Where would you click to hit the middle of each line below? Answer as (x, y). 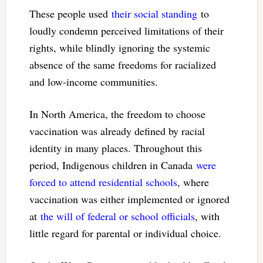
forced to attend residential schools (103, 182)
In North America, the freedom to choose (117, 114)
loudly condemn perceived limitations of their (126, 30)
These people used (70, 13)
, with (207, 216)
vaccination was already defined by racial (117, 131)
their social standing (154, 13)
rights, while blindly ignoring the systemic (119, 47)
